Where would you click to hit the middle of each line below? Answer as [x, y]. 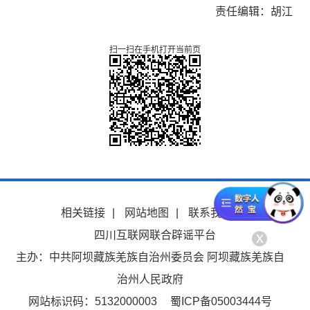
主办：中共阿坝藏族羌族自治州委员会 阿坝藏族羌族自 [150, 257]
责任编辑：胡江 [254, 11]
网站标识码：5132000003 [92, 301]
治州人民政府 [150, 279]
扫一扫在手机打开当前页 [155, 50]
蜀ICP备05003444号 [221, 301]
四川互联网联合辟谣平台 [155, 235]
